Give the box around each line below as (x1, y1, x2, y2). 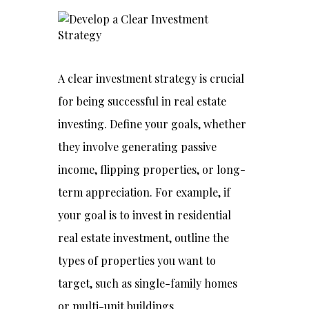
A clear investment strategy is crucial (58, 71, 244, 86)
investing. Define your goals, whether (58, 117, 246, 131)
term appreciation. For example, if (58, 185, 230, 199)
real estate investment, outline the (58, 230, 229, 245)
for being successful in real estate (58, 94, 226, 108)
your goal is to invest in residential (58, 208, 231, 222)
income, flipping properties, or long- (58, 162, 246, 177)
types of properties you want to (58, 253, 216, 268)
